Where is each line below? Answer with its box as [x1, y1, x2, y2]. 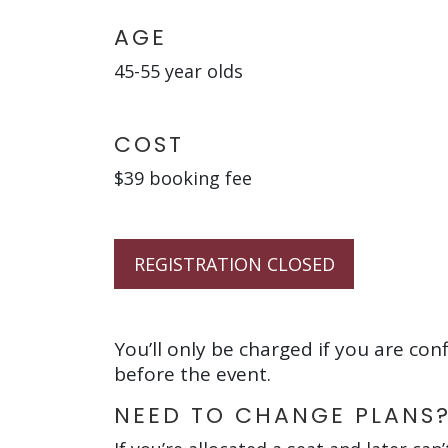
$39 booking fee [114, 166, 252, 190]
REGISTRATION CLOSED [133, 251, 335, 276]
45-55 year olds [114, 59, 243, 83]
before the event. [114, 361, 271, 387]
